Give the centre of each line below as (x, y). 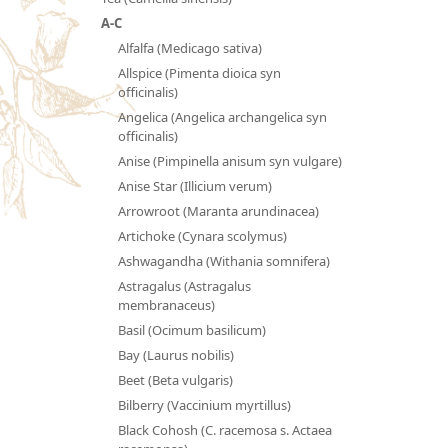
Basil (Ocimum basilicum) (191, 329)
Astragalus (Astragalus (184, 285)
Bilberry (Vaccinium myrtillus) (204, 404)
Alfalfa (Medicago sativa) (189, 47)
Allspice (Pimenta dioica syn (199, 72)
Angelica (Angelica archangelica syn (222, 116)
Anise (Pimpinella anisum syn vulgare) (229, 160)
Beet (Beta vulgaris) (175, 379)
